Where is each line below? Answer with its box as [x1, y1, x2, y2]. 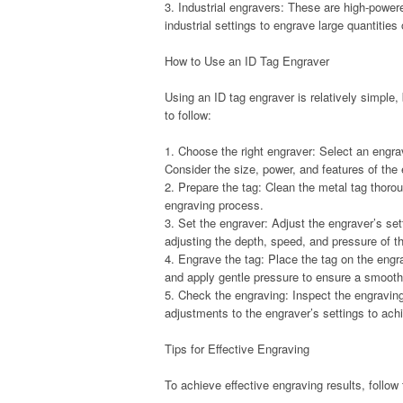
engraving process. [165, 196, 264, 213]
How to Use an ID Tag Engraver [165, 52, 329, 69]
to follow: [165, 106, 211, 123]
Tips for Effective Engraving [165, 340, 309, 357]
